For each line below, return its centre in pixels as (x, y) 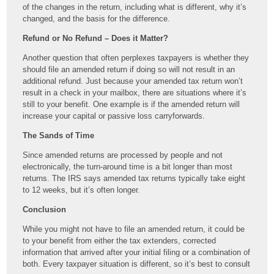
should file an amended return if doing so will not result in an (129, 70)
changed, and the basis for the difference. (97, 19)
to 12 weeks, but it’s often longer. (82, 190)
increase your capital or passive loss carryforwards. (114, 116)
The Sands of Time (59, 136)
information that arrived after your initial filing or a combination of (137, 253)
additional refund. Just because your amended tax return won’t (133, 81)
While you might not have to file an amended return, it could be (134, 229)
